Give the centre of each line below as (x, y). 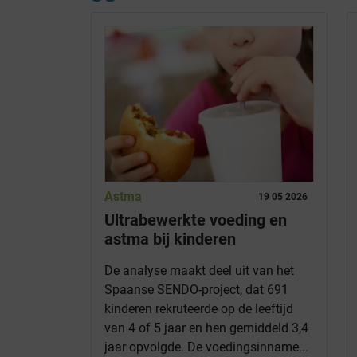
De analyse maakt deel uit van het (199, 271)
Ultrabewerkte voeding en (196, 220)
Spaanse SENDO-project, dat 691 (196, 290)
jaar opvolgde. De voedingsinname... (206, 347)
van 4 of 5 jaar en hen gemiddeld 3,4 (206, 328)
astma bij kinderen (170, 239)
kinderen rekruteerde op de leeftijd (199, 309)
